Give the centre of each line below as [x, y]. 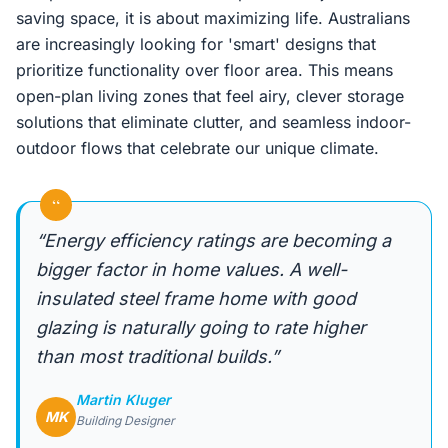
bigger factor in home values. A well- [191, 269]
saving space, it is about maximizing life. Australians [213, 18]
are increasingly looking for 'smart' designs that [196, 44]
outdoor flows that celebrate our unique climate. [197, 148]
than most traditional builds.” [157, 356]
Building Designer [125, 420]
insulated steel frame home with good [196, 298]
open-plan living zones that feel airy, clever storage [210, 96]
